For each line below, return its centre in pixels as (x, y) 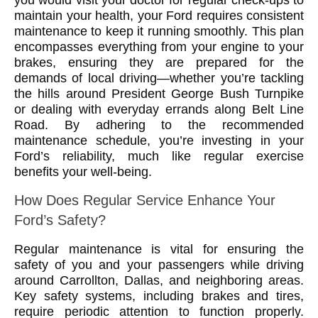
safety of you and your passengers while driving (159, 264)
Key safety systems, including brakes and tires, (159, 296)
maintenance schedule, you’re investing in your (159, 141)
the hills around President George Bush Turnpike (159, 94)
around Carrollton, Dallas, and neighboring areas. (159, 280)
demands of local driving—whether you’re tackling (159, 78)
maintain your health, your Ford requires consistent (159, 16)
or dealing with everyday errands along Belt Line (159, 110)
